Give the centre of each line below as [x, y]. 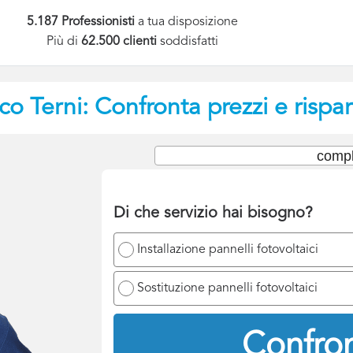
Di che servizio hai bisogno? [213, 213]
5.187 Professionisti [81, 22]
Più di [64, 42]
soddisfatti [190, 42]
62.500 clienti [121, 42]
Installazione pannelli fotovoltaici [228, 249]
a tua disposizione [187, 22]
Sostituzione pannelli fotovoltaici [227, 288]
